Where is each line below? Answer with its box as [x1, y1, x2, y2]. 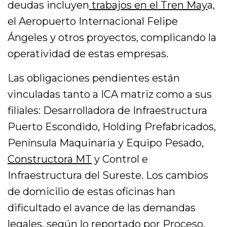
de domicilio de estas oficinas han [8, 185, 176, 198]
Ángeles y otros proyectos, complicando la [8, 31, 217, 44]
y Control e [92, 153, 148, 166]
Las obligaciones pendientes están [8, 72, 180, 85]
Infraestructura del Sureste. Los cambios [8, 169, 209, 182]
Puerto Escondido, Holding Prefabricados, [8, 121, 216, 133]
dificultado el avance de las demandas [8, 202, 196, 214]
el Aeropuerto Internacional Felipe [8, 15, 178, 28]
